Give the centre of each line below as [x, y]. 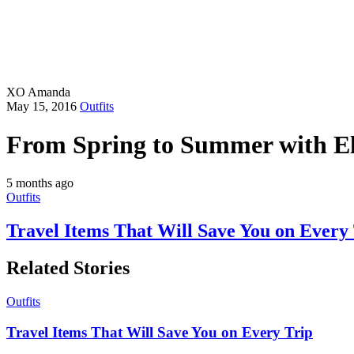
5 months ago [40, 183]
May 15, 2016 [43, 106]
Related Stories [68, 268]
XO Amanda [38, 92]
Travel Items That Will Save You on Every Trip [160, 332]
